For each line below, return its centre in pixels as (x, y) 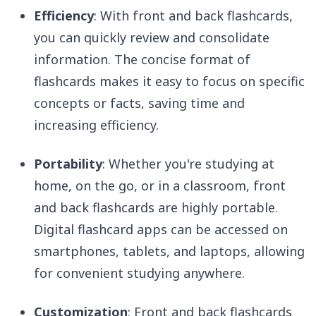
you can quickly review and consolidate (152, 38)
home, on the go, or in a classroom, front (160, 186)
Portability (68, 164)
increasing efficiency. (96, 125)
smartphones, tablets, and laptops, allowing (169, 251)
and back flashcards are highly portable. (156, 208)
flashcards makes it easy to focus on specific (169, 81)
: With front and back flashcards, (193, 16)
